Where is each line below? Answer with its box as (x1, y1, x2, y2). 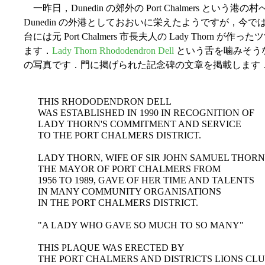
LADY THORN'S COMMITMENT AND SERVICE (38, 119, 241, 130)
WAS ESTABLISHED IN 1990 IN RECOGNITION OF (38, 108, 254, 118)
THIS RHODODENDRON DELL (38, 96, 172, 107)
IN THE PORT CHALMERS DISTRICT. (38, 198, 198, 208)
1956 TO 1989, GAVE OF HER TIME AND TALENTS (38, 175, 254, 186)
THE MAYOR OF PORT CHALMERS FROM (38, 164, 221, 174)
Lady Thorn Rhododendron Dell (52, 46, 174, 56)
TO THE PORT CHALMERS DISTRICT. (38, 130, 201, 141)
